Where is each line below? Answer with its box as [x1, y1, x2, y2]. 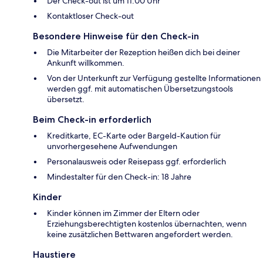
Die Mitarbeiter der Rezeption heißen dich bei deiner [47, 46, 240, 58]
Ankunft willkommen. [47, 57, 124, 68]
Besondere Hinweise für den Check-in [33, 30, 199, 42]
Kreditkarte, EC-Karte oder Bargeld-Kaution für [47, 130, 221, 141]
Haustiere [33, 248, 76, 260]
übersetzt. [47, 93, 85, 104]
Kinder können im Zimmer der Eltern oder [47, 207, 200, 218]
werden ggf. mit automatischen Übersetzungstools [47, 83, 233, 94]
